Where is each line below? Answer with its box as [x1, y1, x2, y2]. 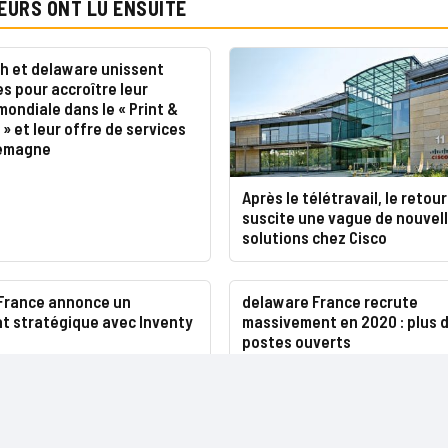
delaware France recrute [241, 291, 418, 312]
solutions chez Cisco [241, 227, 387, 248]
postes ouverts [241, 331, 351, 352]
